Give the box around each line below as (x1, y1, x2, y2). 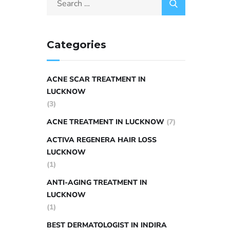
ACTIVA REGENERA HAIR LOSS (47, 135, 157, 145)
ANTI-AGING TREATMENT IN (47, 178, 147, 187)
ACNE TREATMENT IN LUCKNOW (47, 117, 164, 127)
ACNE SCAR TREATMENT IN (47, 74, 146, 84)
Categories (47, 39, 106, 51)
